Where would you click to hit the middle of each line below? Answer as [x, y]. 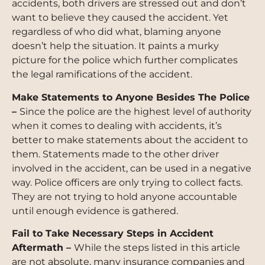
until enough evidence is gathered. [95, 211]
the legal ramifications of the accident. [102, 75]
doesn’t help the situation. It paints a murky [115, 46]
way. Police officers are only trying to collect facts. [127, 182]
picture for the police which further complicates [125, 60]
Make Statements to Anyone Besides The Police [131, 97]
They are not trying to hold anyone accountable [125, 196]
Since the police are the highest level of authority [135, 111]
